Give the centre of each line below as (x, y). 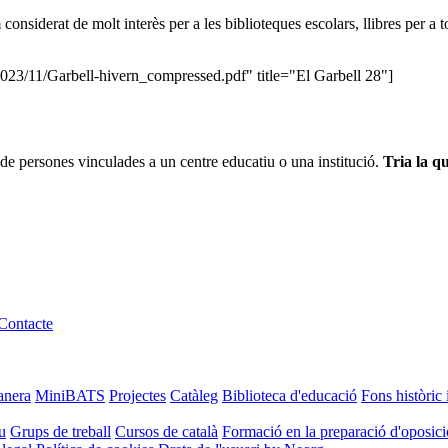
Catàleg (194, 395)
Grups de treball (60, 431)
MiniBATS (70, 395)
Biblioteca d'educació (289, 395)
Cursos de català (166, 431)
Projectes (137, 395)
